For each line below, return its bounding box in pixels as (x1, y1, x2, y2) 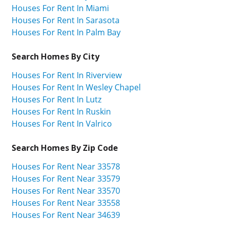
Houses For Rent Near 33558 (12, 197, 120, 208)
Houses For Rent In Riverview (12, 70, 122, 81)
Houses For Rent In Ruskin (12, 106, 111, 118)
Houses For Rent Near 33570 (12, 185, 120, 196)
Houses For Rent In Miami (12, 3, 109, 14)
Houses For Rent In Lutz (12, 94, 101, 105)
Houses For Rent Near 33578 (12, 160, 120, 172)
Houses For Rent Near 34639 (12, 209, 120, 220)
